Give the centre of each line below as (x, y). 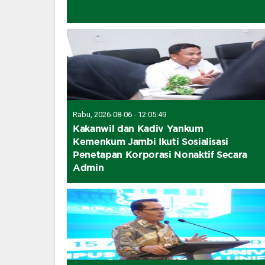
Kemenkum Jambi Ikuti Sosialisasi (151, 141)
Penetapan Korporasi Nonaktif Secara (160, 154)
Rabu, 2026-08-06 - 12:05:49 (119, 114)
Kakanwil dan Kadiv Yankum (138, 128)
